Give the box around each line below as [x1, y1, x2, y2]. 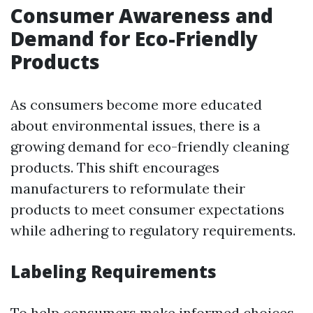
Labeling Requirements [10, 260, 217, 283]
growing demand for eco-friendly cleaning [10, 138, 289, 155]
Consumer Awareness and [10, 2, 273, 29]
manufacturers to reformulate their [10, 180, 245, 197]
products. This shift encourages [10, 159, 219, 176]
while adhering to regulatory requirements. [10, 221, 296, 239]
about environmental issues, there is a [10, 117, 261, 134]
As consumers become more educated [10, 96, 262, 113]
